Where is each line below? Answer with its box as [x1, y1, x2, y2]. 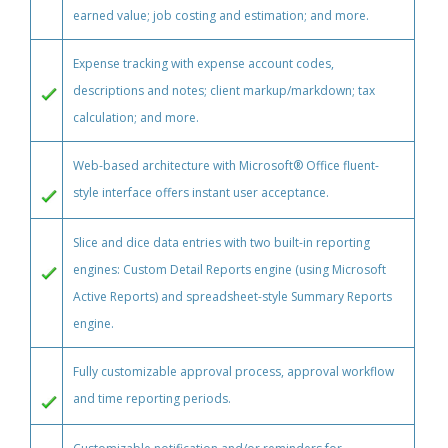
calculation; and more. [73, 109, 199, 126]
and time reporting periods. [73, 390, 231, 407]
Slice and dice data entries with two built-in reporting [73, 234, 370, 251]
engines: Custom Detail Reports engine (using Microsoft [73, 261, 386, 278]
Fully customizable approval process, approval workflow [73, 363, 394, 380]
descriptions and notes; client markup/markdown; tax [73, 82, 375, 99]
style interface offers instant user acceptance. [73, 184, 329, 201]
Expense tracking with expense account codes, [73, 55, 334, 72]
